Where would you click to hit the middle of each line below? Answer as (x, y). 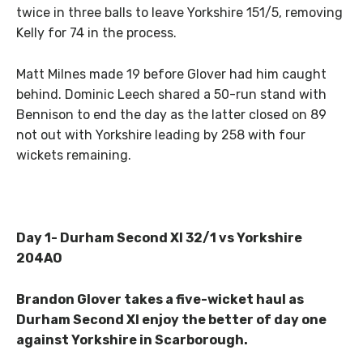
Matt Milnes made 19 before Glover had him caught (171, 75)
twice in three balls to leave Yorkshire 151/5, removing (179, 13)
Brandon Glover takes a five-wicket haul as (160, 299)
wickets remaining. (74, 156)
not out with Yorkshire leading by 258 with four (161, 135)
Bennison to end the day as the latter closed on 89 (171, 115)
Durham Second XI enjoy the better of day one (171, 319)
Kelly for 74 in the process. (96, 33)
